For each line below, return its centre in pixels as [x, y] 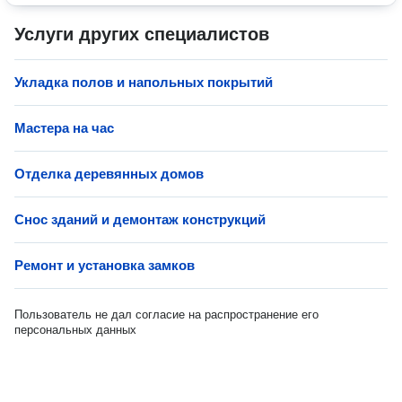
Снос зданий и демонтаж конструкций [140, 219]
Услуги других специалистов [142, 34]
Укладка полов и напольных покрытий [144, 82]
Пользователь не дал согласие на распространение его [166, 315]
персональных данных [75, 330]
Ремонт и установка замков [105, 265]
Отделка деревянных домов [109, 174]
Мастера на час [64, 128]
